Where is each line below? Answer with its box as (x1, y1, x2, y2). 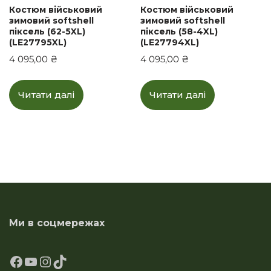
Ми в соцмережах (9, 217, 105, 229)
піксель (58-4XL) (140, 25, 218, 37)
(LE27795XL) (9, 36, 67, 48)
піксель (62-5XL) (9, 25, 85, 37)
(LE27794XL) (140, 36, 200, 48)
